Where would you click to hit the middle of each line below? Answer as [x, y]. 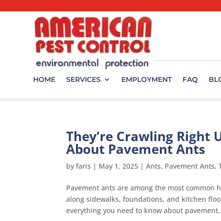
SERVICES [84, 79]
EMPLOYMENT [147, 79]
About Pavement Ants [136, 149]
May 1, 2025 [119, 166]
